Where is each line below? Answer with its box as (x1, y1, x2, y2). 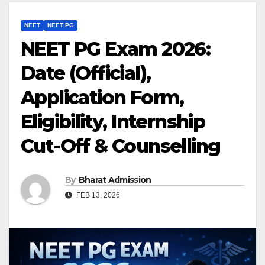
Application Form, (21, 86, 184, 109)
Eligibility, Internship (21, 110, 205, 134)
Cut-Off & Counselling (21, 134, 221, 158)
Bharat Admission (78, 174, 151, 186)
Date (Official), (21, 62, 151, 85)
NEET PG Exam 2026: (21, 37, 211, 61)
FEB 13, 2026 (75, 191, 120, 200)
